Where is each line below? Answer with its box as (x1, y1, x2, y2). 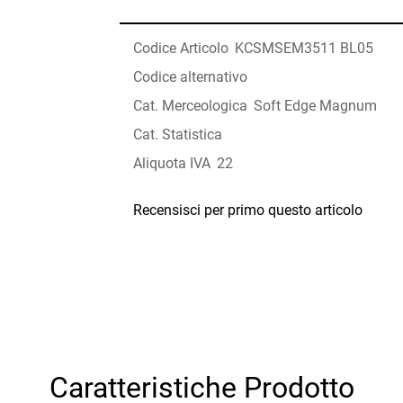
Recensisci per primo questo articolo (133, 201, 363, 219)
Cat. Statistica (133, 126, 223, 144)
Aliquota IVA (133, 155, 211, 173)
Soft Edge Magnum (254, 97, 378, 115)
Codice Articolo (133, 40, 229, 58)
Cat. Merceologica (133, 97, 248, 115)
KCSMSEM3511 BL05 (235, 40, 374, 58)
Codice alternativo (133, 68, 248, 86)
